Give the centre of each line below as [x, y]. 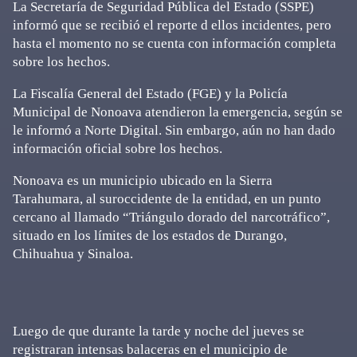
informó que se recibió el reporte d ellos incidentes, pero [172, 25]
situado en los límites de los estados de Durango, [150, 235]
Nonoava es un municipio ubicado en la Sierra [143, 180]
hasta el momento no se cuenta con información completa [175, 43]
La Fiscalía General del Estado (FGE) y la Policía [150, 94]
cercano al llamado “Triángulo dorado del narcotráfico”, [171, 217]
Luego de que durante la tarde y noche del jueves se [159, 331]
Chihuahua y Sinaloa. [73, 254]
